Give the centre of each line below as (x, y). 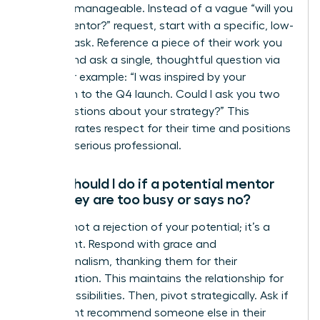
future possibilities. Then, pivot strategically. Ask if (157, 296)
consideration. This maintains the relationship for (155, 279)
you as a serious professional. (104, 146)
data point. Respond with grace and (121, 245)
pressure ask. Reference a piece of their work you (154, 43)
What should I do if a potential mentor (150, 184)
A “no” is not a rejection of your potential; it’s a (148, 227)
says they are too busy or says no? (139, 200)
